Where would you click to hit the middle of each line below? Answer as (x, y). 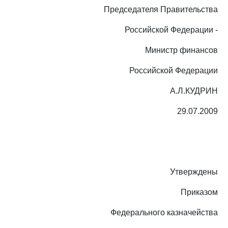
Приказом (199, 192)
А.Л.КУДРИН (194, 91)
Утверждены (194, 172)
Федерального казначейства (164, 212)
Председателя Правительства (161, 9)
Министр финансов (181, 50)
